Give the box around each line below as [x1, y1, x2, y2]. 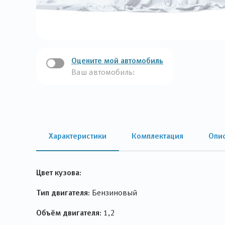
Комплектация [132, 131, 183, 140]
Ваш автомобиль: [71, 68, 135, 76]
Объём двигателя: [36, 208, 101, 217]
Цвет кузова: [36, 168, 81, 177]
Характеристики [49, 131, 106, 140]
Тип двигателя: [36, 188, 90, 197]
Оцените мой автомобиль [71, 56, 163, 65]
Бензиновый [90, 188, 137, 197]
